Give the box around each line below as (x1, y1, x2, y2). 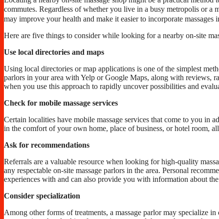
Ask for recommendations (4, 141, 91, 150)
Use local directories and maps (4, 48, 106, 57)
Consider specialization (4, 192, 82, 200)
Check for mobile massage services (4, 99, 120, 108)
